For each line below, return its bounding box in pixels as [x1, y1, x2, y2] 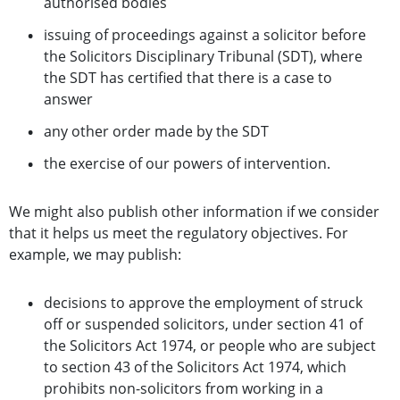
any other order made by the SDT [44, 121, 269, 142]
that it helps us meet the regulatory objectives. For [9, 223, 348, 244]
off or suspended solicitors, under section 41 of [44, 314, 362, 335]
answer [44, 89, 93, 110]
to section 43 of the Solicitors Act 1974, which [44, 357, 346, 378]
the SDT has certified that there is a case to [44, 68, 332, 88]
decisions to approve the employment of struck [44, 293, 362, 313]
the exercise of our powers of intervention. [44, 154, 330, 174]
